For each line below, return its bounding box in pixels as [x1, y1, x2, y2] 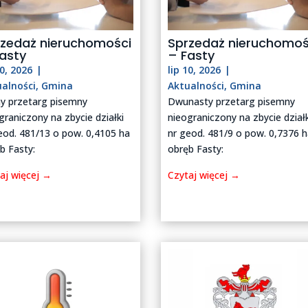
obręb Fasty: [168, 142, 224, 155]
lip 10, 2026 [168, 63, 221, 76]
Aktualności [168, 78, 225, 92]
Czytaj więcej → [168, 168, 241, 181]
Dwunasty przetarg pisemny [168, 94, 296, 108]
